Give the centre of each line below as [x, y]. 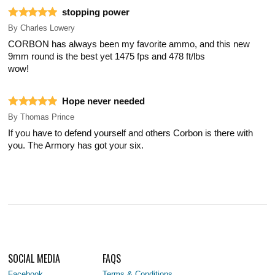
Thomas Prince [48, 117]
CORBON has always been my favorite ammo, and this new [129, 45]
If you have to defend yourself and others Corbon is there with [131, 134]
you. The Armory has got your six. [76, 146]
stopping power [96, 13]
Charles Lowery [48, 28]
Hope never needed [104, 102]
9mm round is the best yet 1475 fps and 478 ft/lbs [107, 57]
